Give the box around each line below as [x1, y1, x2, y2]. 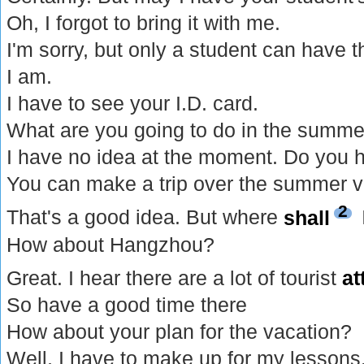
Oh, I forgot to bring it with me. [6, 11, 281, 35]
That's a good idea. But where [6, 206, 284, 229]
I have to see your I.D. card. [6, 92, 259, 115]
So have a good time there [6, 292, 248, 316]
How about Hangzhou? [6, 232, 215, 256]
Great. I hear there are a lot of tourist [6, 266, 343, 289]
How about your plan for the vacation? [6, 319, 353, 343]
